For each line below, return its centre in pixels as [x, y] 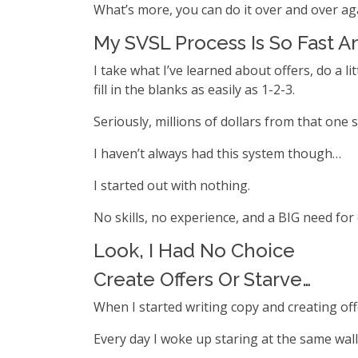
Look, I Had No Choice [194, 251]
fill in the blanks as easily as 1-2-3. [194, 89]
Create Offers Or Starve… [202, 279]
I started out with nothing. [172, 185]
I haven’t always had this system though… [217, 153]
